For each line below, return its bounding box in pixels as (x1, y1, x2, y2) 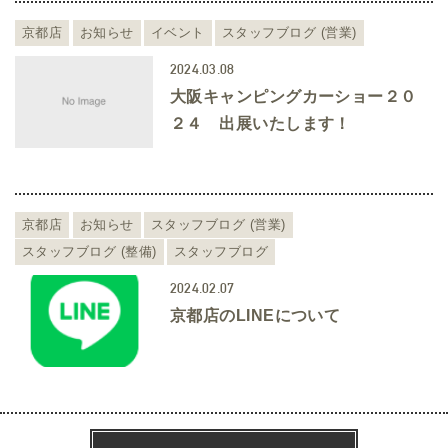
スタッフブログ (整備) (22, 244, 157, 260)
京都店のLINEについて (169, 307, 341, 325)
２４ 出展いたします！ (169, 115, 351, 133)
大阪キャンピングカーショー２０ (169, 88, 417, 106)
